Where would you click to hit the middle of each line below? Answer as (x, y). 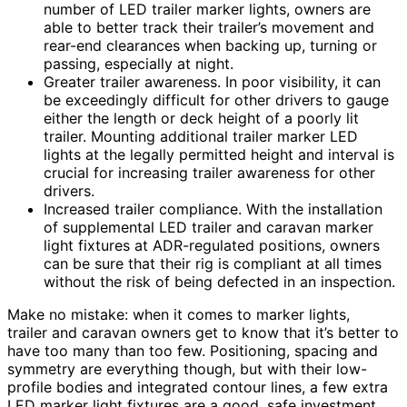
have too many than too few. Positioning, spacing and (193, 350)
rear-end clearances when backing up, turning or (210, 45)
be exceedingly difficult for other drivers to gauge (216, 99)
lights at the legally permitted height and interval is (219, 154)
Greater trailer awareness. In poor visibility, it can (212, 81)
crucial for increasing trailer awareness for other (209, 172)
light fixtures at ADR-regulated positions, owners (212, 245)
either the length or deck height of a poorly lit (201, 118)
